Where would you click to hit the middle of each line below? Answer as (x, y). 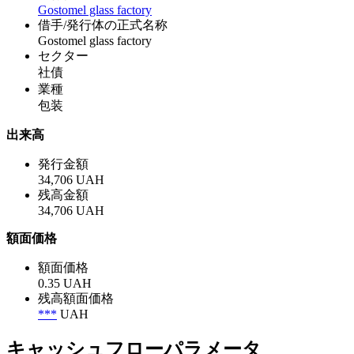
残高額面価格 (76, 298)
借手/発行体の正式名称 (103, 24)
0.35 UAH (65, 283)
